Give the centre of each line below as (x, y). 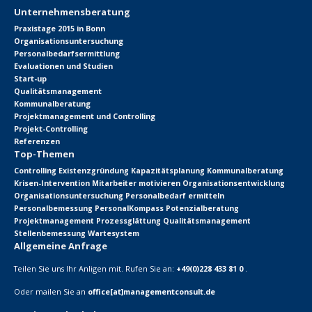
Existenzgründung (94, 171)
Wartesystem (114, 233)
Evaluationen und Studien (63, 66)
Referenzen (37, 141)
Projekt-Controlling (51, 128)
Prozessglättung (128, 221)
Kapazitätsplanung (168, 171)
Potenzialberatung (202, 208)
